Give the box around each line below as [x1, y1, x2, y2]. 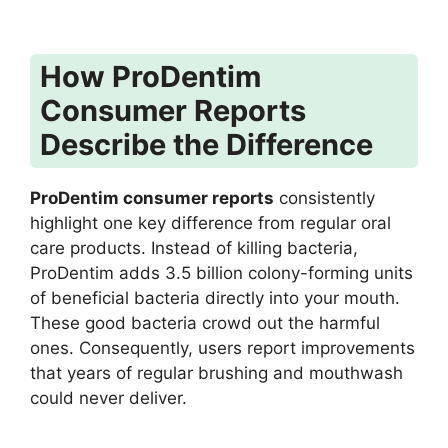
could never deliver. [30, 387, 187, 408]
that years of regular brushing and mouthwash [30, 362, 403, 383]
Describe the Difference [40, 127, 373, 163]
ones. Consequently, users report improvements [30, 337, 415, 358]
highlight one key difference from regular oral [30, 212, 391, 233]
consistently [274, 187, 375, 208]
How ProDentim [40, 59, 261, 95]
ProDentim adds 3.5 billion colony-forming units [30, 262, 413, 283]
